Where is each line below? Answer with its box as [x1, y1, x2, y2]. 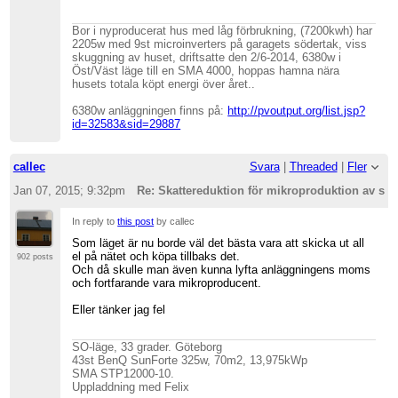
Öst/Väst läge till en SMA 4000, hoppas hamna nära [72, 63, 340, 77]
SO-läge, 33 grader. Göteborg [72, 340, 223, 354]
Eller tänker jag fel [72, 302, 166, 316]
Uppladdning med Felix [72, 380, 190, 394]
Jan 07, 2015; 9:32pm [12, 183, 125, 197]
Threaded [289, 160, 338, 174]
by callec [154, 215, 195, 227]
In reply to [72, 215, 118, 227]
